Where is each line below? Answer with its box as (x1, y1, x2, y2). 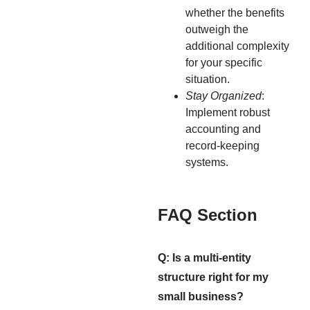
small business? (158, 290, 244, 302)
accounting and (185, 122, 261, 135)
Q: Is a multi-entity (158, 251, 251, 264)
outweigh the (185, 23, 248, 35)
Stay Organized (185, 89, 262, 102)
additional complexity (185, 39, 289, 52)
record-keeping (185, 139, 259, 152)
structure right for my (158, 271, 268, 283)
